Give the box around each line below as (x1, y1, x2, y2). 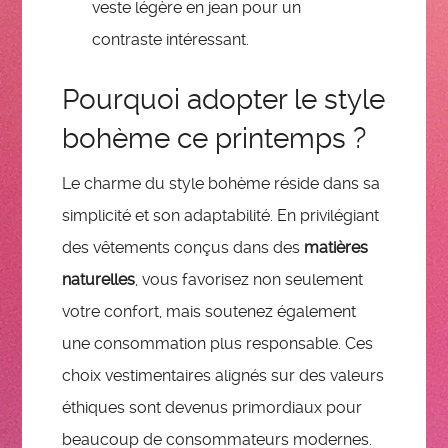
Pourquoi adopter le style (62, 82, 386, 116)
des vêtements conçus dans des (62, 238, 305, 258)
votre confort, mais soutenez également (62, 302, 357, 322)
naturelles (62, 270, 136, 290)
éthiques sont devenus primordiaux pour (62, 398, 363, 418)
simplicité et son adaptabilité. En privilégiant (62, 206, 380, 226)
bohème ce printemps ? (62, 121, 367, 155)
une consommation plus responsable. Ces (62, 334, 374, 354)
